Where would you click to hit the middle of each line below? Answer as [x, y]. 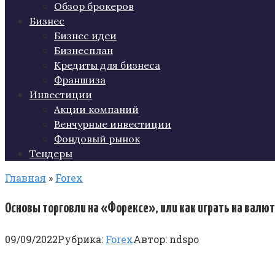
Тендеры [51, 153]
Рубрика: [80, 239]
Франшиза [80, 80]
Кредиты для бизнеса [107, 65]
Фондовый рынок [97, 139]
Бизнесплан [83, 50]
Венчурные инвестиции [113, 124]
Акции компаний [96, 109]
